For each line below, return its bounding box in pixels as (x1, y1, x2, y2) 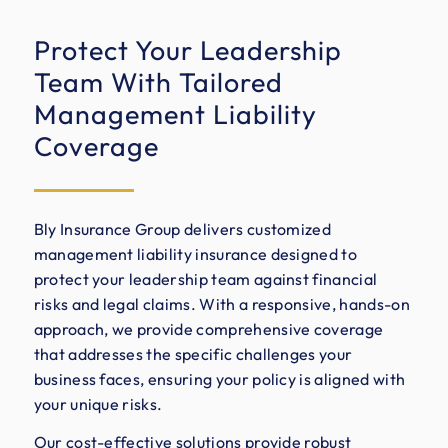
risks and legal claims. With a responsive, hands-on (33, 293, 410, 314)
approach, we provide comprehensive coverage (33, 318, 384, 339)
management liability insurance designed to (33, 243, 358, 264)
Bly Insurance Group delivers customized (33, 218, 332, 239)
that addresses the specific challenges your (33, 343, 353, 364)
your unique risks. (33, 393, 163, 414)
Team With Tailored (33, 64, 283, 99)
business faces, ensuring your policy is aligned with (33, 368, 406, 389)
